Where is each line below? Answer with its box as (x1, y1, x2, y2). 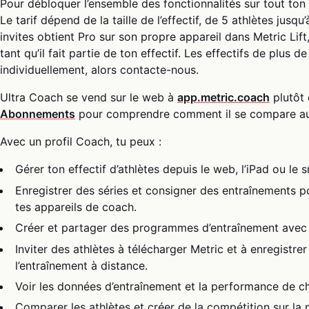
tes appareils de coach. (15, 199, 137, 214)
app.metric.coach (177, 90, 270, 105)
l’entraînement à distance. (15, 258, 148, 272)
